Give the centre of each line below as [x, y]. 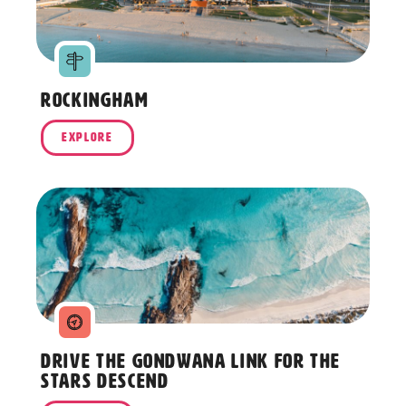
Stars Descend [105, 382]
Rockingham [95, 101]
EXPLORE [87, 138]
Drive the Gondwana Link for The [191, 362]
